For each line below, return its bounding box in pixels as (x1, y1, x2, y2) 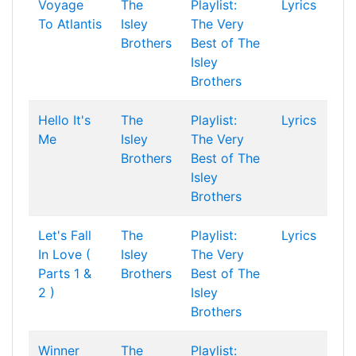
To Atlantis (38, 16, 102, 32)
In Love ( (38, 246, 91, 262)
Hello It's (38, 112, 91, 128)
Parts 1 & (38, 265, 91, 281)
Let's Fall (38, 227, 91, 243)
